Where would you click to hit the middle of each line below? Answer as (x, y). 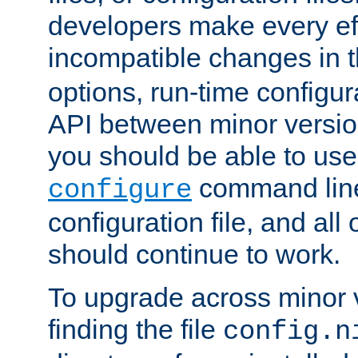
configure (120, 191)
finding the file (135, 330)
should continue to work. (194, 255)
